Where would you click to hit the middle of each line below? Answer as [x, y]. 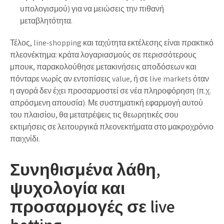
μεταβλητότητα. [46, 20]
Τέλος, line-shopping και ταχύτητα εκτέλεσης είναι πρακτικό [112, 42]
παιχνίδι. [25, 138]
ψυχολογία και [67, 187]
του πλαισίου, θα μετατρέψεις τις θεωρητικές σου [94, 114]
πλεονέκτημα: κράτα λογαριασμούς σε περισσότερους [103, 54]
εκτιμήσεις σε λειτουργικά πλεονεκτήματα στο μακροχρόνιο [112, 126]
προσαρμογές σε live [92, 206]
